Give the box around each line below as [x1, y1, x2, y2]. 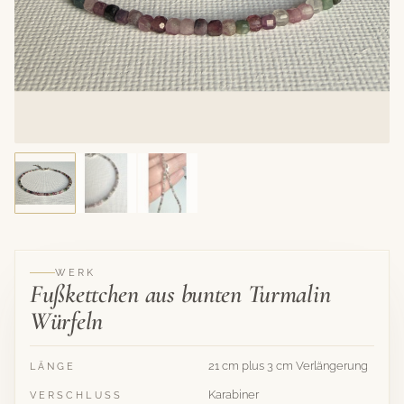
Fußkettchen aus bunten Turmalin [30, 279, 331, 309]
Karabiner [208, 388, 260, 401]
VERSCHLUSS [30, 390, 123, 401]
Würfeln [30, 306, 104, 336]
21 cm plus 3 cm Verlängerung [208, 359, 369, 372]
